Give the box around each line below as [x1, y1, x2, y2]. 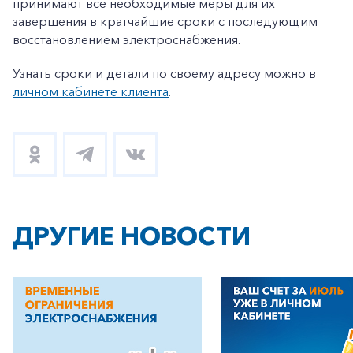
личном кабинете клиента [13, 83, 169, 99]
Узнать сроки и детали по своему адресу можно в [13, 65, 316, 81]
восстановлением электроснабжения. [13, 31, 240, 47]
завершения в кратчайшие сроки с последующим [13, 13, 318, 29]
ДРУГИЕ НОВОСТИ [13, 220, 251, 251]
